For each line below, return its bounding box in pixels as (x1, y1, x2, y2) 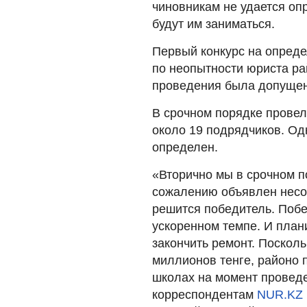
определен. (152, 140, 218, 154)
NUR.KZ (257, 287, 303, 302)
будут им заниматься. (152, 16, 275, 31)
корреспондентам (152, 287, 257, 302)
